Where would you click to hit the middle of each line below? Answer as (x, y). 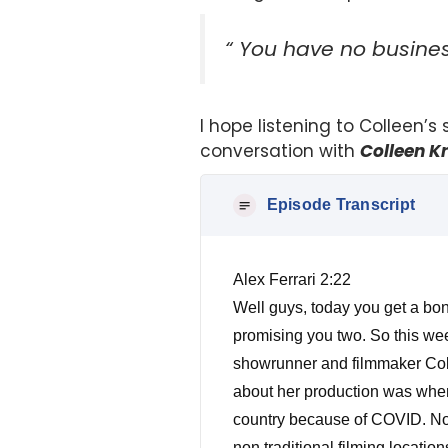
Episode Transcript (340, 205)
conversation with (279, 151)
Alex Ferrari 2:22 (291, 279)
